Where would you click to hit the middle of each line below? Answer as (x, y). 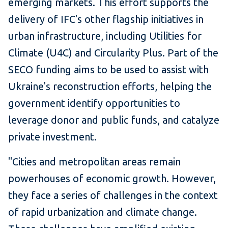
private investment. (52, 137)
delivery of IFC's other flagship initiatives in (106, 19)
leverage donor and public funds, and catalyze (114, 120)
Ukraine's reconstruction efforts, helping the (110, 87)
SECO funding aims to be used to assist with (108, 70)
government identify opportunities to (94, 103)
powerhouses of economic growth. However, (112, 179)
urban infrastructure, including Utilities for (105, 36)
